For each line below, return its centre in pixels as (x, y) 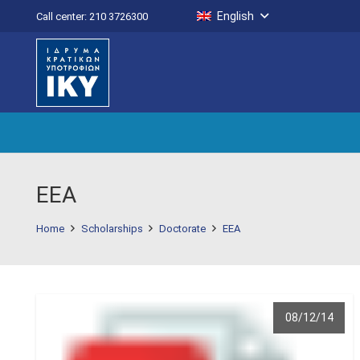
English (236, 16)
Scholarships (112, 228)
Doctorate (183, 228)
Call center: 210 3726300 (92, 16)
